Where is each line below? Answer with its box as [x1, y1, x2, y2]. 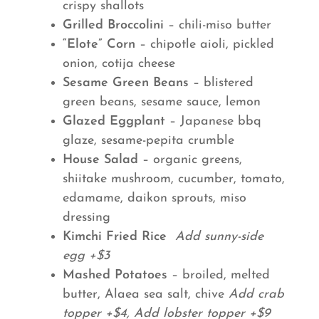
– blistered [189, 76, 253, 90]
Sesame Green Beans [63, 76, 189, 90]
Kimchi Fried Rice [63, 230, 175, 244]
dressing [63, 211, 110, 224]
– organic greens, [138, 153, 242, 167]
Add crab [229, 288, 284, 301]
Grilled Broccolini [63, 19, 168, 32]
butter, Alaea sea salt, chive [63, 288, 229, 301]
